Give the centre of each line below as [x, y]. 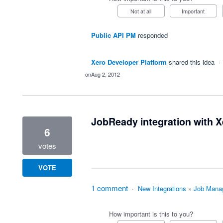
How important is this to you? [151, 214]
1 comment [109, 188]
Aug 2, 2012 [105, 74]
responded [153, 35]
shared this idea [192, 62]
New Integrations [162, 188]
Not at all [143, 11]
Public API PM [113, 35]
